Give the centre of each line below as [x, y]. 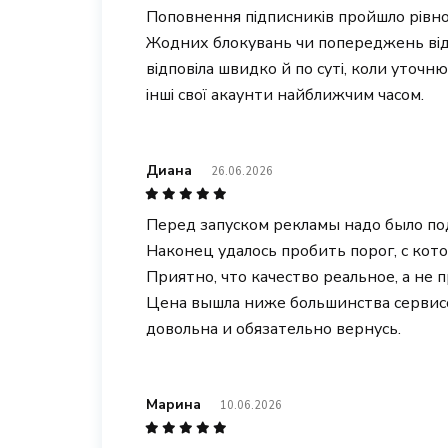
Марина [173, 404]
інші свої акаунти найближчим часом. [285, 95]
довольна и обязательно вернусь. [273, 329]
